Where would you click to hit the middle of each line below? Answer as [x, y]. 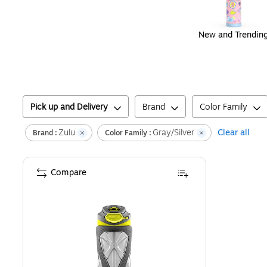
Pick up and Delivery [69, 107]
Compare [69, 173]
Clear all [234, 133]
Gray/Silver [173, 133]
